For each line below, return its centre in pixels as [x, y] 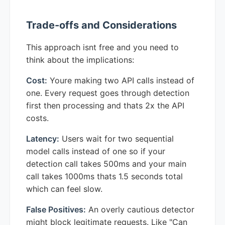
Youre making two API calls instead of [121, 80]
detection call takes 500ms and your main [106, 163]
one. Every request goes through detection [108, 93]
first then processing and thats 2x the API [105, 105]
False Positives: [56, 209]
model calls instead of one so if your [96, 151]
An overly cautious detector [140, 209]
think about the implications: [80, 60]
